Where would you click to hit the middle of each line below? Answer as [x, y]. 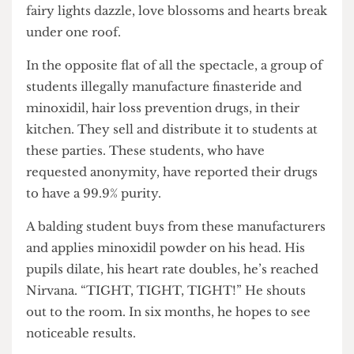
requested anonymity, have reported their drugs [183, 278]
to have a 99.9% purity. [102, 301]
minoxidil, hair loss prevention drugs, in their [174, 210]
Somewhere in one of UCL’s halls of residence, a [183, 38]
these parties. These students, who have [155, 255]
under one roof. [80, 129]
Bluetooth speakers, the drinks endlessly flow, [175, 83]
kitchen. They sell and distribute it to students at [183, 233]
